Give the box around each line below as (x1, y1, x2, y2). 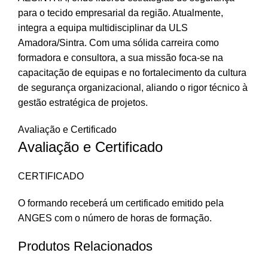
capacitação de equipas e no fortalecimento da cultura (18, 68, 246, 78)
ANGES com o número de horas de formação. (18, 213, 212, 223)
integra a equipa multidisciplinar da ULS (18, 23, 188, 33)
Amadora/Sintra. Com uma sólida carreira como (18, 38, 219, 48)
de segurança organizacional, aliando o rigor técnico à (18, 83, 248, 93)
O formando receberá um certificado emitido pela (18, 198, 224, 208)
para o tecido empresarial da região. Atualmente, (18, 8, 223, 18)
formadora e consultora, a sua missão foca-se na (18, 53, 223, 63)
